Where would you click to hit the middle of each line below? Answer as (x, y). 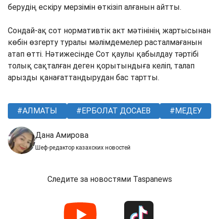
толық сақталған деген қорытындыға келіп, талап (101, 66)
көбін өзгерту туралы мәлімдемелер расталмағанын (105, 42)
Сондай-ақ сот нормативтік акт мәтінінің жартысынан (109, 30)
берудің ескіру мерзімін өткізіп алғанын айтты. (95, 7)
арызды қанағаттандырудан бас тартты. (84, 77)
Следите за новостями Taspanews (109, 179)
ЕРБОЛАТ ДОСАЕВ (115, 110)
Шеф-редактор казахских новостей (83, 147)
